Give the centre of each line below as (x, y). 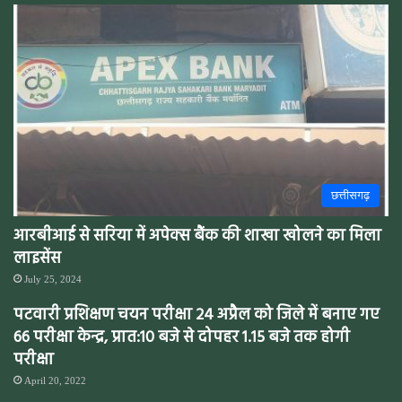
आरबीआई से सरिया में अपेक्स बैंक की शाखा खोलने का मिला (197, 236)
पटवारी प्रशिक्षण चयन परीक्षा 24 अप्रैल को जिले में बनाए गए (197, 315)
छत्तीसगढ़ (350, 195)
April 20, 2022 (55, 380)
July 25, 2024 (53, 279)
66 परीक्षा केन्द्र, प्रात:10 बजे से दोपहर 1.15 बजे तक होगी (182, 337)
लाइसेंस (37, 258)
